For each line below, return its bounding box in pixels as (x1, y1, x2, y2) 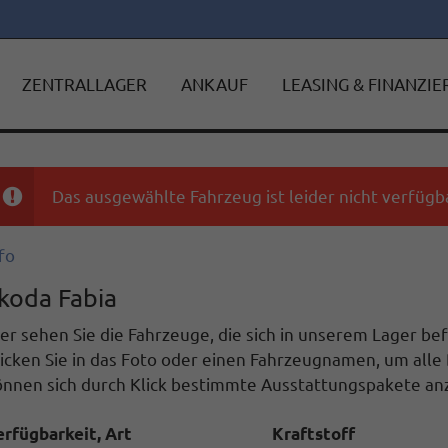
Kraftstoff (271, 424, 355, 444)
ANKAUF (180, 74, 248, 94)
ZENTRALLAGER (21, 74, 147, 94)
